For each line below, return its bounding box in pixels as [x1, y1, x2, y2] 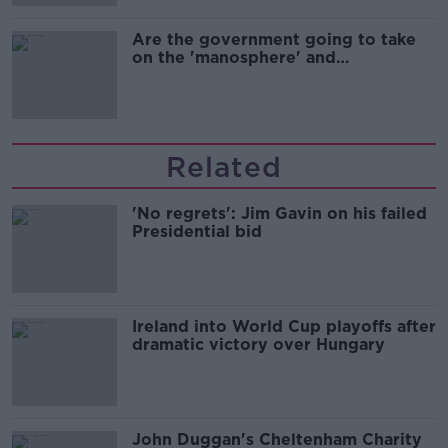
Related [166, 149, 282, 184]
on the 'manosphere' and [132, 47, 336, 67]
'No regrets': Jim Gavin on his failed [132, 203, 427, 223]
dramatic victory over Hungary [132, 334, 385, 354]
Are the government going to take [132, 29, 416, 49]
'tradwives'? [132, 65, 232, 85]
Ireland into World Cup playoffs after [132, 316, 436, 336]
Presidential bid [132, 221, 262, 241]
